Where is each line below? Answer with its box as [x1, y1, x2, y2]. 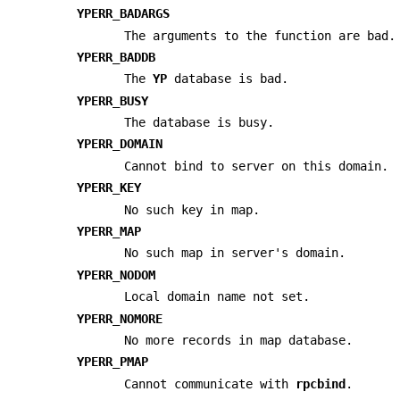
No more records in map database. [124, 332, 354, 347]
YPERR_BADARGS [77, 6, 171, 21]
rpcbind [296, 376, 346, 391]
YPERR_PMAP [77, 354, 149, 370]
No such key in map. [124, 202, 261, 217]
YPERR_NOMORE [77, 311, 163, 326]
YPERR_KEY [77, 180, 142, 196]
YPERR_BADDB [77, 49, 156, 64]
